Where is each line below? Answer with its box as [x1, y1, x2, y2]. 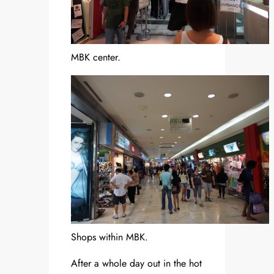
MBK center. [71, 50, 120, 65]
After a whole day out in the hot [71, 256, 202, 271]
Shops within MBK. [71, 230, 148, 245]
